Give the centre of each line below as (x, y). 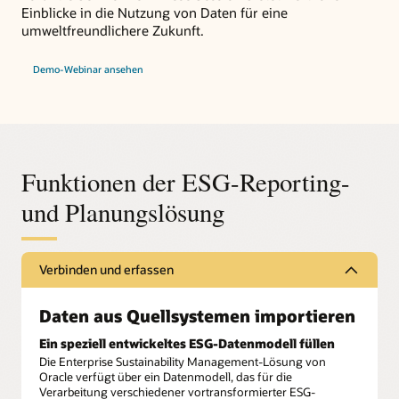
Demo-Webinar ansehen (88, 69)
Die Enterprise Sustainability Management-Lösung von (183, 361)
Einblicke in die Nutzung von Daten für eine (155, 12)
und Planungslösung (123, 212)
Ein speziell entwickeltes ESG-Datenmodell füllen (187, 344)
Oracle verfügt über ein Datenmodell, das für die (166, 376)
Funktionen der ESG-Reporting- (186, 182)
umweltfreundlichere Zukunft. (113, 30)
